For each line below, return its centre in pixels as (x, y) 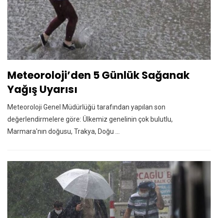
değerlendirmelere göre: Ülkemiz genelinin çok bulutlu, (90, 119)
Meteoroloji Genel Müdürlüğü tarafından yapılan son (86, 107)
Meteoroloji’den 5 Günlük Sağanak (99, 75)
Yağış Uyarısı (42, 89)
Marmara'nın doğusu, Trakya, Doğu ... (64, 131)
